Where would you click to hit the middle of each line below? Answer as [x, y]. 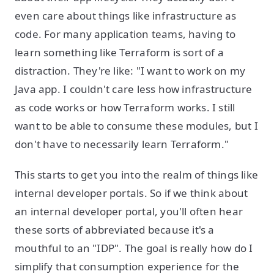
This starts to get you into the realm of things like [137, 175]
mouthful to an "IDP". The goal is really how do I [134, 248]
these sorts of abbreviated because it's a [115, 230]
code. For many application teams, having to [125, 34]
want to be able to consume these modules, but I [136, 126]
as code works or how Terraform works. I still [125, 107]
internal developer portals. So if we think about [131, 193]
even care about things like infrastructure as [126, 16]
